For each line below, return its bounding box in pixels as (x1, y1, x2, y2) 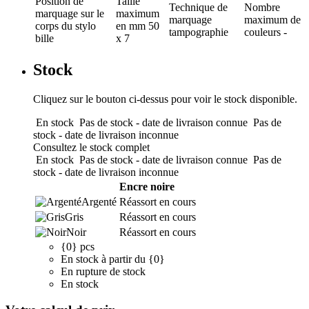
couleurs (244, 26, 281, 38)
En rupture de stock (61, 265, 146, 277)
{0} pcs (61, 240, 94, 252)
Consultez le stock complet (33, 141, 150, 153)
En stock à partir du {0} (61, 252, 165, 265)
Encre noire (119, 180, 175, 192)
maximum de (244, 13, 301, 26)
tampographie (169, 26, 228, 38)
